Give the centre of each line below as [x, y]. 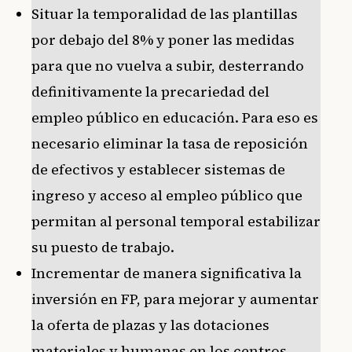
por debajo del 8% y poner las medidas [163, 40]
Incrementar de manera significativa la [167, 273]
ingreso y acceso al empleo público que [167, 196]
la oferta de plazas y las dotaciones [150, 325]
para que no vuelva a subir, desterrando [168, 66]
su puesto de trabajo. [103, 247]
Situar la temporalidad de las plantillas [165, 14]
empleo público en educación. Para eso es [175, 118]
